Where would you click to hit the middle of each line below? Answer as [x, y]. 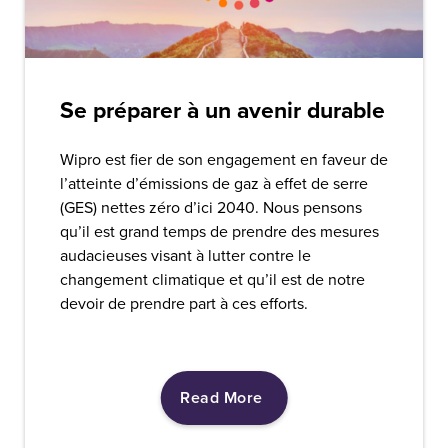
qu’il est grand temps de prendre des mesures [219, 231]
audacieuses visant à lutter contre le [185, 255]
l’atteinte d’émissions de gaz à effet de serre [213, 183]
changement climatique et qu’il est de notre [212, 279]
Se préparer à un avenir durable [222, 110]
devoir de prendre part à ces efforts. [183, 303]
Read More [221, 398]
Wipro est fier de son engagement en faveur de [223, 159]
